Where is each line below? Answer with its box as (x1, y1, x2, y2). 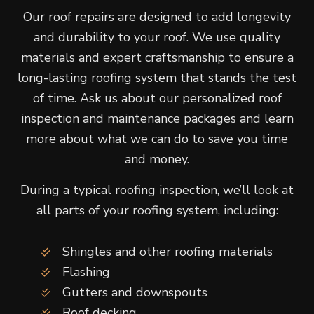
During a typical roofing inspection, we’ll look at (20, 182, 294, 199)
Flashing (62, 264, 110, 281)
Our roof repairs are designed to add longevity (23, 8, 291, 26)
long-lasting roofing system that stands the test (18, 69, 296, 87)
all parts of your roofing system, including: (36, 202, 278, 219)
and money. (125, 151, 189, 168)
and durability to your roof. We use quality (34, 29, 280, 46)
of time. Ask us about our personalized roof (32, 90, 282, 107)
